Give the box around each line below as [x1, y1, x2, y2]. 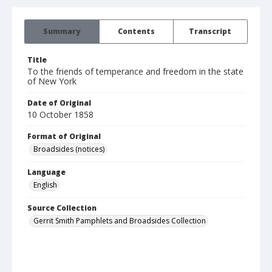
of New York [27, 75, 76, 87]
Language [27, 167, 66, 178]
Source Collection [27, 203, 97, 214]
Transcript [189, 26, 232, 37]
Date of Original [27, 98, 91, 109]
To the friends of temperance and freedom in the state [27, 66, 243, 78]
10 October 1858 [27, 109, 93, 121]
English [33, 180, 57, 191]
